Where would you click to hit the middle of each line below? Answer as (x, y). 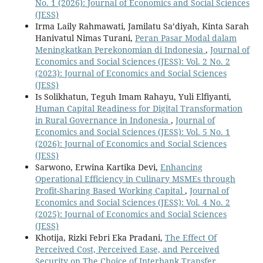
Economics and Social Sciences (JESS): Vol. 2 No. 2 (132, 62)
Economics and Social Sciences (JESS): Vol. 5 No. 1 (132, 132)
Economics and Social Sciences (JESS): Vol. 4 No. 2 (132, 203)
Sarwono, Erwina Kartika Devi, (97, 167)
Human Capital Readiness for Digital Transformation (139, 109)
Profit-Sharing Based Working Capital (110, 191)
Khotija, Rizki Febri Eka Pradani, (100, 238)
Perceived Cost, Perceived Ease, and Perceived (127, 249)
